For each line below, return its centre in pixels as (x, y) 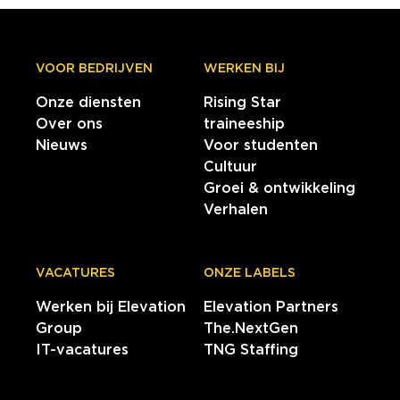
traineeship (244, 124)
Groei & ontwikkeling (279, 188)
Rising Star (242, 103)
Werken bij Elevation (111, 307)
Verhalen (236, 210)
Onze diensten (88, 103)
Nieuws (62, 146)
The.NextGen (251, 329)
